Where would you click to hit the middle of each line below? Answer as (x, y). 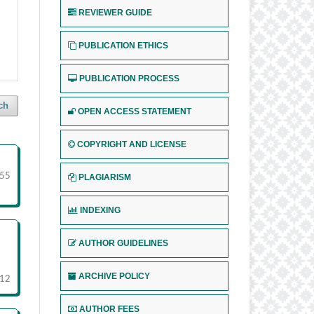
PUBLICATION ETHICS (123, 46)
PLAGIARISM (105, 178)
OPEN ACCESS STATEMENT (135, 112)
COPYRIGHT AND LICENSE (132, 145)
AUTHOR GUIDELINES (123, 244)
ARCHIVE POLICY (114, 277)
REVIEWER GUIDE (115, 13)
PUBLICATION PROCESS (129, 79)
